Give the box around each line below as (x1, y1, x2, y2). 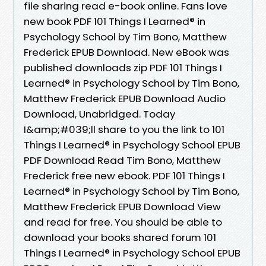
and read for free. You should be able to (24, 214, 222, 229)
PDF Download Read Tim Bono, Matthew (24, 153, 221, 167)
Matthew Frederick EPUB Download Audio (24, 91, 226, 106)
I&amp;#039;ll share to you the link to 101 (24, 122, 224, 137)
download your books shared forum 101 (24, 230, 216, 245)
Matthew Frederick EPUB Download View (24, 199, 221, 214)
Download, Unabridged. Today (24, 106, 175, 121)
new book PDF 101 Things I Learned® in (24, 14, 205, 28)
